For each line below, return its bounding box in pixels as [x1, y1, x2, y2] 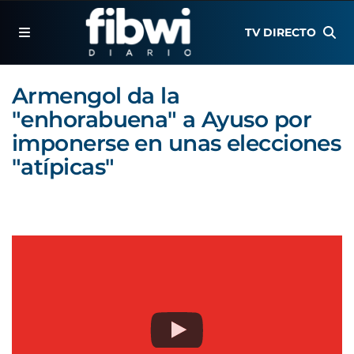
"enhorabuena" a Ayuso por [12, 106, 312, 133]
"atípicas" [12, 153, 115, 180]
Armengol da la [12, 82, 180, 109]
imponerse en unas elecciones [12, 130, 341, 156]
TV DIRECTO [245, 25, 317, 40]
